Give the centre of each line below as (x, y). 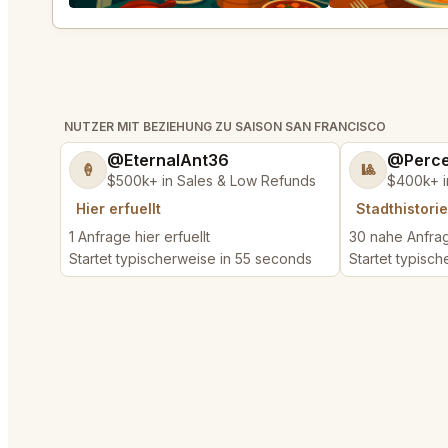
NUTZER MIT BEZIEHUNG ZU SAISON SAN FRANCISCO (225, 126)
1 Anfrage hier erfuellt (139, 236)
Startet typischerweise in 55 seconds (190, 258)
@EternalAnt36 (168, 160)
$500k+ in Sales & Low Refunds (211, 180)
